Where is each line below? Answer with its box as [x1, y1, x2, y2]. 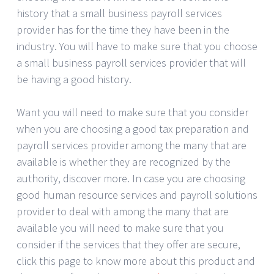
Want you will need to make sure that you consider [17, 105, 248, 119]
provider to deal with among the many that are [17, 204, 229, 218]
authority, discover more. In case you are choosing [17, 171, 245, 185]
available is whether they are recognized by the [17, 154, 231, 169]
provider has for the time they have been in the [17, 22, 229, 37]
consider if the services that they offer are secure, [17, 237, 240, 251]
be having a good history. [17, 72, 131, 86]
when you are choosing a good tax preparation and [17, 121, 249, 136]
